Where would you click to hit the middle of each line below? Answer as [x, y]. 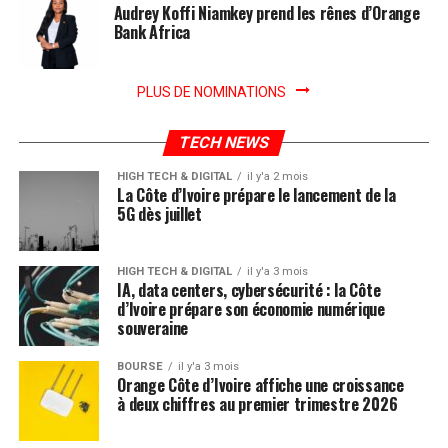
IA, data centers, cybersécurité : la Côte [249, 290]
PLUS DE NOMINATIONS [212, 92]
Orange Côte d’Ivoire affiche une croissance [260, 385]
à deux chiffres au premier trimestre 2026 [257, 404]
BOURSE [140, 367]
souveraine [153, 328]
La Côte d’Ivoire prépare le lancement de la [256, 195]
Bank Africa [152, 32]
